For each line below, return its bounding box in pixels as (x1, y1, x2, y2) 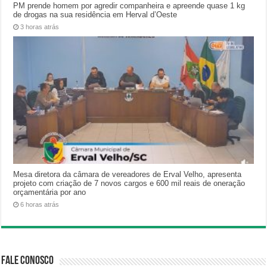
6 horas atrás (20, 201, 60, 209)
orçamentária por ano (13, 188, 86, 197)
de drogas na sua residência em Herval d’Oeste (13, 10, 178, 19)
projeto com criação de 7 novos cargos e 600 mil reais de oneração (13, 179, 246, 188)
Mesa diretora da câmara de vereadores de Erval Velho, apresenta (13, 170, 242, 179)
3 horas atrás (20, 23, 60, 30)
